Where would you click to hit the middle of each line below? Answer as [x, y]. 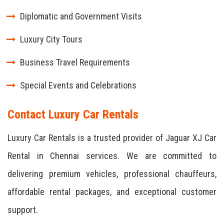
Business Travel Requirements [75, 62]
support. [23, 210]
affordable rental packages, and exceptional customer [112, 192]
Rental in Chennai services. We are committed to [112, 156]
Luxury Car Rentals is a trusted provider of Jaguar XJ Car [112, 138]
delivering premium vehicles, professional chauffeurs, [112, 174]
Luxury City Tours [51, 39]
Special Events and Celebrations [78, 85]
